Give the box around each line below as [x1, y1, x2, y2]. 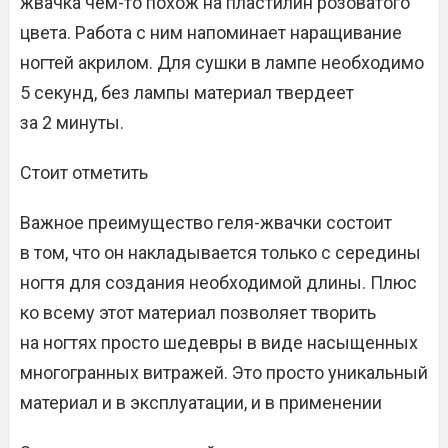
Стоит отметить [20, 162, 148, 183]
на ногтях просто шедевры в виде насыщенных [20, 332, 418, 353]
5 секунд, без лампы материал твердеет [20, 82, 354, 103]
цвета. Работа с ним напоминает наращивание [20, 22, 402, 43]
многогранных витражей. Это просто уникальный [20, 362, 428, 383]
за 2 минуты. [20, 112, 124, 133]
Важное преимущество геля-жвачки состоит [20, 212, 392, 233]
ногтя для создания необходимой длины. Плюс [20, 272, 417, 293]
